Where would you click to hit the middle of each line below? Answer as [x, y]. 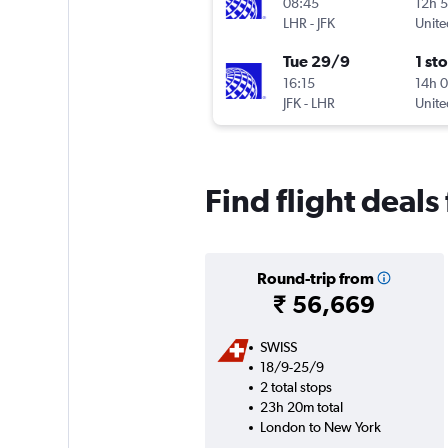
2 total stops [295, 387]
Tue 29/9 [316, 61]
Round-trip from [315, 278]
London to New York [320, 427]
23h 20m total [301, 407]
